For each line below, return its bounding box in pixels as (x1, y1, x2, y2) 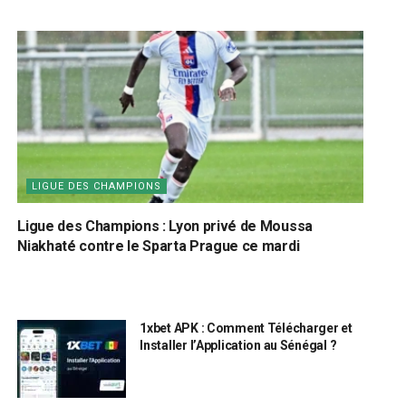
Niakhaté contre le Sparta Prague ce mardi (17, 237, 300, 256)
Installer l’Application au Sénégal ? (140, 338, 337, 353)
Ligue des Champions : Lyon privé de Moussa (17, 217, 313, 236)
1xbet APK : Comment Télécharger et (140, 321, 353, 336)
